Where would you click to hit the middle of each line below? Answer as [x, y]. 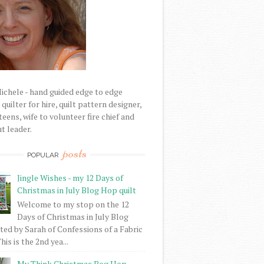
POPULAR [44, 155]
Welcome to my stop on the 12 [73, 204]
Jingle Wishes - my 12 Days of [70, 177]
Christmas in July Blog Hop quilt [76, 190]
